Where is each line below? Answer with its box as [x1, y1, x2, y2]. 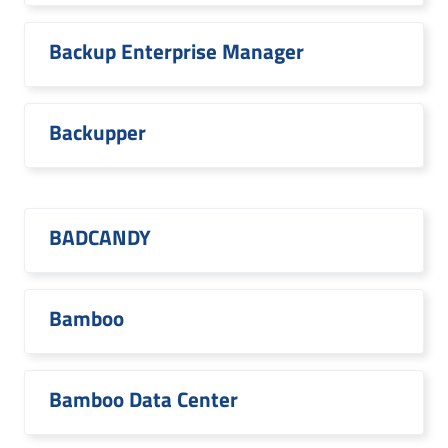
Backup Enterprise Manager [49, 35, 304, 67]
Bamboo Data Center [49, 383, 238, 415]
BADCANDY [49, 221, 151, 253]
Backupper [49, 116, 146, 148]
